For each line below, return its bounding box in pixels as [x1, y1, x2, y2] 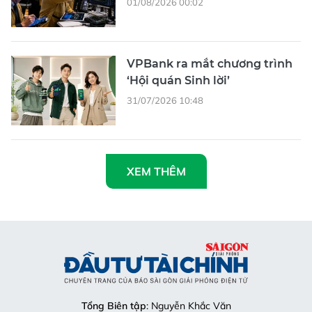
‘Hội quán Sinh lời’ [127, 74, 230, 88]
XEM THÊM [126, 164, 186, 179]
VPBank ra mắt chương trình [127, 57, 292, 71]
